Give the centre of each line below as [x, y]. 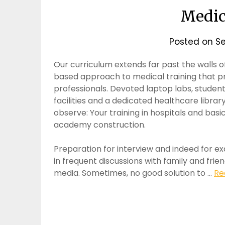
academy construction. [100, 125]
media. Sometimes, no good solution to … [134, 173]
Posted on [192, 41]
